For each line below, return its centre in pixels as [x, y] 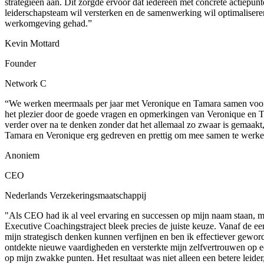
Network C [26, 83]
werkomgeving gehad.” [48, 23]
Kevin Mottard [32, 43]
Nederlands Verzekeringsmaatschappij [75, 195]
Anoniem [22, 155]
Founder [20, 63]
